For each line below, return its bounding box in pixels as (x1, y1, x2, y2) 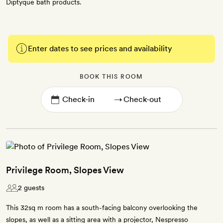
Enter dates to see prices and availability (28, 44, 172, 53)
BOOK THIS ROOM (80, 73, 143, 80)
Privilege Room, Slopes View (6, 165, 124, 175)
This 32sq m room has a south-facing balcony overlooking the (6, 204, 198, 212)
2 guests (18, 184, 44, 192)
